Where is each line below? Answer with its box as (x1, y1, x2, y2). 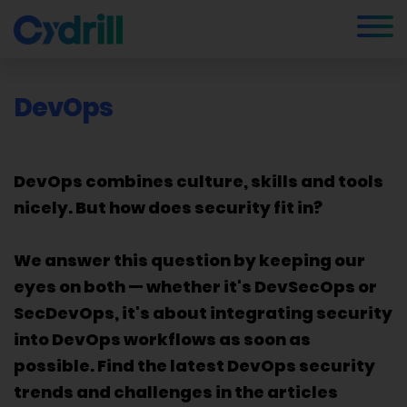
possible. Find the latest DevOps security (14, 353, 375, 382)
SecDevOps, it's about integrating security (14, 301, 392, 329)
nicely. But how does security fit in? (14, 195, 323, 223)
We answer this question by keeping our (14, 248, 365, 276)
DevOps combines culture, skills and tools (14, 169, 383, 197)
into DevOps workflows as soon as (14, 327, 311, 355)
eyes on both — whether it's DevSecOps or (14, 274, 377, 303)
